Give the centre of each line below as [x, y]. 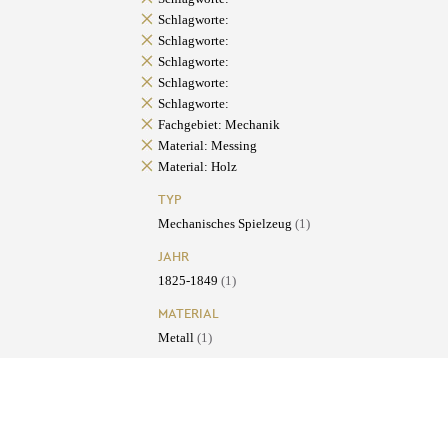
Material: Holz [197, 167]
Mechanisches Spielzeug [226, 224]
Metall [177, 338]
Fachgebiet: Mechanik [218, 125]
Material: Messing [207, 146]
